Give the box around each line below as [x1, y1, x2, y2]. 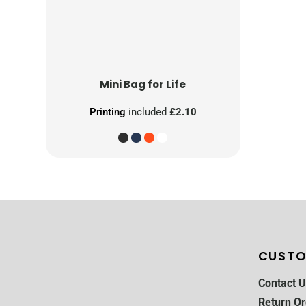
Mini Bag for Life [100, 77, 186, 92]
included [125, 106, 169, 119]
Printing [89, 106, 126, 119]
